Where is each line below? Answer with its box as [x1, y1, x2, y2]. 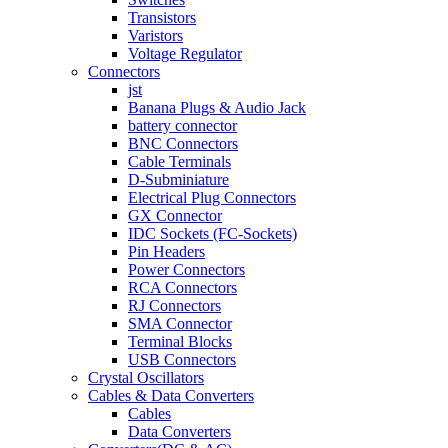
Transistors [128, 9, 196, 26]
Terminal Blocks [128, 333, 232, 350]
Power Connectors [128, 261, 245, 278]
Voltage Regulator [128, 45, 242, 62]
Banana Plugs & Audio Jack [128, 99, 306, 116]
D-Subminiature [128, 171, 229, 188]
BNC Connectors [128, 135, 238, 152]
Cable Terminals [128, 153, 231, 170]
